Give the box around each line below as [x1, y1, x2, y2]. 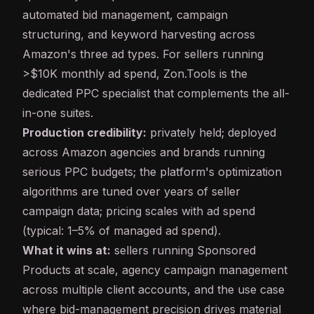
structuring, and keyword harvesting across [22, 27, 255, 42]
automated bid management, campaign [22, 8, 228, 22]
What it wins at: [22, 243, 111, 258]
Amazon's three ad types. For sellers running [22, 47, 264, 62]
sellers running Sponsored [111, 243, 256, 258]
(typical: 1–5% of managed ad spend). [22, 224, 221, 238]
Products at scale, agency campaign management [22, 263, 287, 278]
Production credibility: [22, 125, 146, 140]
